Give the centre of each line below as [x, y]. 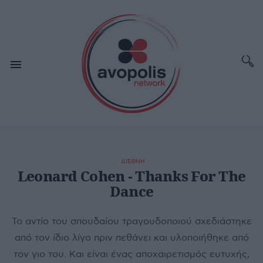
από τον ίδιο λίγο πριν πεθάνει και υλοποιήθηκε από [131, 238]
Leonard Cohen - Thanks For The [131, 176]
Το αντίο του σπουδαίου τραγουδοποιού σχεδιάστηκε [131, 222]
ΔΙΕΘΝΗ [133, 161]
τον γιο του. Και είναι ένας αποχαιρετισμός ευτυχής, [131, 254]
